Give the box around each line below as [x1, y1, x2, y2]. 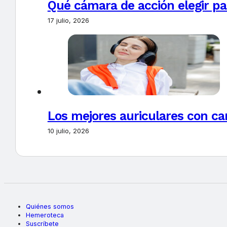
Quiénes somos [25, 203, 74, 211]
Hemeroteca [25, 211, 64, 219]
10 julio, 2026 [47, 126, 89, 135]
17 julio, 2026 [47, 16, 89, 24]
